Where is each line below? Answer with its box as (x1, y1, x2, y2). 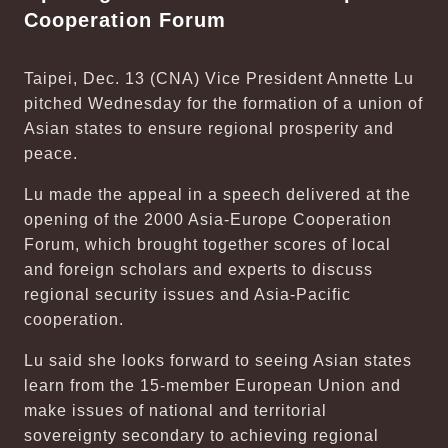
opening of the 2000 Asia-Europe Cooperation (24, 211, 392, 228)
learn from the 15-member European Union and (24, 377, 401, 394)
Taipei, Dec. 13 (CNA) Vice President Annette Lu (24, 70, 414, 87)
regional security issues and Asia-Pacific (24, 286, 351, 303)
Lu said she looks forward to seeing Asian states (24, 352, 412, 369)
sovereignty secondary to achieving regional (24, 427, 379, 444)
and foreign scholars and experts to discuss (24, 261, 373, 278)
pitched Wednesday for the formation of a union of (24, 95, 423, 112)
